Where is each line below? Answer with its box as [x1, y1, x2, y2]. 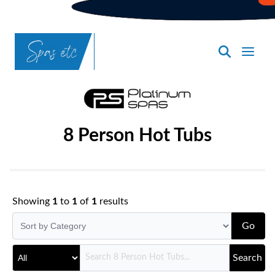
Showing [12, 196, 52, 206]
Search [233, 252, 262, 263]
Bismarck [24, 87, 61, 97]
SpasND [24, 64, 57, 75]
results [97, 196, 128, 206]
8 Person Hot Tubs [63, 126, 212, 145]
